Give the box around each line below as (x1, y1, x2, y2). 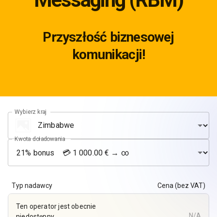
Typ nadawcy (12, 181, 52, 189)
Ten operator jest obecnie (16, 202, 96, 210)
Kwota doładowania (15, 135, 65, 142)
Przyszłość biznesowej (43, 29, 174, 45)
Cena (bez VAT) (157, 181, 205, 189)
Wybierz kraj (15, 108, 46, 115)
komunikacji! (72, 46, 145, 62)
